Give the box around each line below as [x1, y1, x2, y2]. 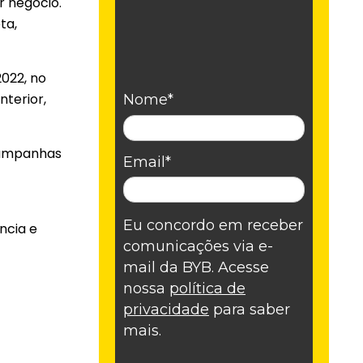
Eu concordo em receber [123, 216, 303, 234]
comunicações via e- [123, 237, 273, 255]
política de [169, 279, 246, 297]
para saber [209, 300, 290, 318]
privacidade [123, 300, 209, 318]
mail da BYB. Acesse [123, 258, 269, 276]
